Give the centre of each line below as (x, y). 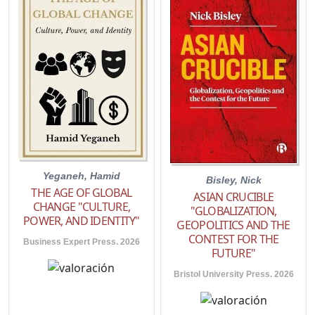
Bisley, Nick (233, 180)
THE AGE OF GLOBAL (82, 193)
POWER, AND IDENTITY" (82, 221)
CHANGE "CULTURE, (82, 207)
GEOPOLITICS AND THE (233, 225)
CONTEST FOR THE (233, 239)
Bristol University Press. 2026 (233, 275)
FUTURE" (234, 253)
